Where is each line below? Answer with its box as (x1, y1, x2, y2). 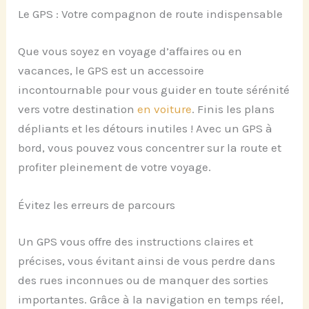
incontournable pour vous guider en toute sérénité (18, 82, 290, 97)
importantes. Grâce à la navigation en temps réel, (18, 292, 284, 307)
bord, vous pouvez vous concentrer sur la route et (18, 140, 282, 154)
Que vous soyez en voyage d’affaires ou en (18, 43, 243, 58)
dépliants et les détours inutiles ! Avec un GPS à (18, 121, 273, 135)
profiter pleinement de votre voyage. (18, 159, 212, 174)
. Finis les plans (192, 101, 275, 116)
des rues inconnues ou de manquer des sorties (18, 273, 269, 288)
